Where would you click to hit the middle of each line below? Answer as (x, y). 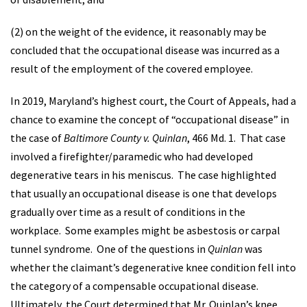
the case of (37, 138)
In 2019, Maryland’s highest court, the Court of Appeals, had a (153, 101)
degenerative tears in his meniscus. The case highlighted (143, 175)
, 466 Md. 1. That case (236, 138)
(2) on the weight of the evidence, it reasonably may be (138, 32)
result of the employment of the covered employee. (132, 69)
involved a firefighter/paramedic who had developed (132, 156)
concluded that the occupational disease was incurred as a (145, 50)
